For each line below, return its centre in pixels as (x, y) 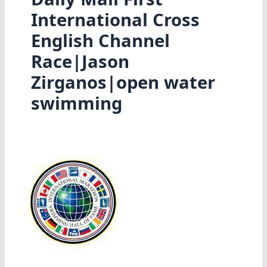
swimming (76, 103)
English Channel (100, 41)
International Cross (115, 20)
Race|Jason (80, 62)
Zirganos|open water (123, 83)
